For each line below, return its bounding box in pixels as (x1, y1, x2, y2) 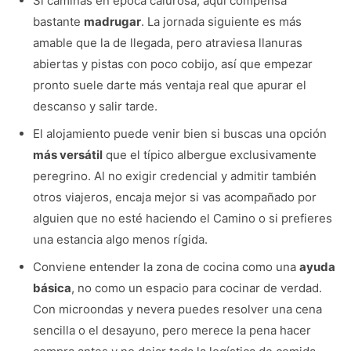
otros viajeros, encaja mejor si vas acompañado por (32, 189, 317, 204)
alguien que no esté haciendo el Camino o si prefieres (32, 210, 332, 226)
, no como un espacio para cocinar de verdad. (71, 280, 322, 295)
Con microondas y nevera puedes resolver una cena (32, 301, 322, 317)
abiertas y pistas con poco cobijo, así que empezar (32, 56, 313, 71)
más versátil (32, 147, 103, 162)
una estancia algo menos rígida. (32, 231, 208, 247)
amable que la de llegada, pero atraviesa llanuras (32, 34, 302, 50)
